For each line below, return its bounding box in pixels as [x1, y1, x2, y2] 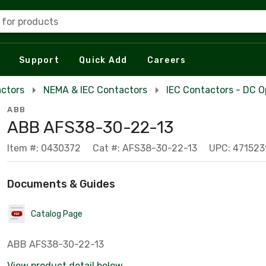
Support [19, 55, 59, 65]
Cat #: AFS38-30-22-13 [93, 142, 197, 154]
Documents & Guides [7, 178, 115, 191]
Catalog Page [31, 208, 83, 219]
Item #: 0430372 [7, 142, 81, 154]
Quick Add [79, 55, 128, 65]
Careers [147, 55, 186, 65]
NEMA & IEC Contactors [43, 84, 147, 96]
